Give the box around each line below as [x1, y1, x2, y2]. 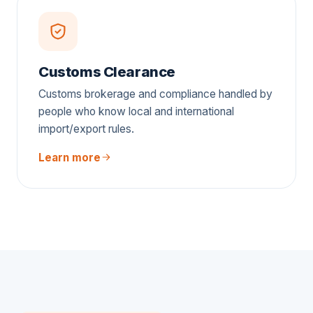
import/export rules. [38, 122, 134, 136]
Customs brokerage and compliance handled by [38, 87, 272, 101]
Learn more [38, 150, 101, 164]
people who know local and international [38, 104, 234, 118]
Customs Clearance [38, 62, 176, 80]
